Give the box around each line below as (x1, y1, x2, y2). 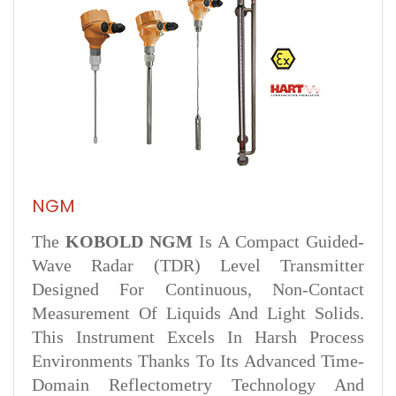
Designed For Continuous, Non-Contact (32, 279, 364, 299)
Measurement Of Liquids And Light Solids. (32, 303, 364, 323)
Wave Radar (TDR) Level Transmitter (32, 255, 364, 275)
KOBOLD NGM (65, 232, 193, 251)
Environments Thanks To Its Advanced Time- (32, 351, 364, 370)
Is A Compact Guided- (193, 232, 364, 251)
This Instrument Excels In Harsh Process (32, 327, 364, 346)
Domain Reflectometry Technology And (32, 375, 364, 394)
